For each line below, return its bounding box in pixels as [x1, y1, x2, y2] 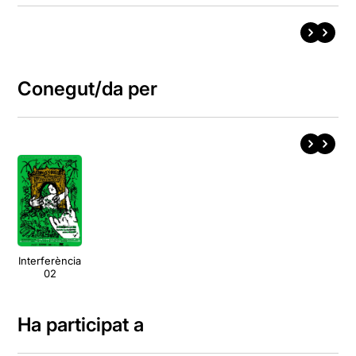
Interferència [18, 254, 82, 268]
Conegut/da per [17, 77, 158, 100]
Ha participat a [17, 313, 145, 337]
